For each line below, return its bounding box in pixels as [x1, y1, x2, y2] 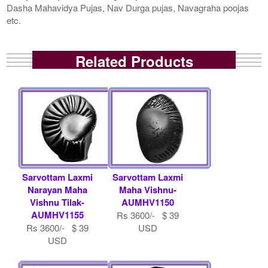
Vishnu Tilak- [30, 195, 85, 209]
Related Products [75, 50, 193, 71]
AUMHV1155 [31, 208, 84, 221]
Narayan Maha [27, 182, 87, 196]
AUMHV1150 [121, 195, 174, 209]
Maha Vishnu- [118, 182, 176, 196]
